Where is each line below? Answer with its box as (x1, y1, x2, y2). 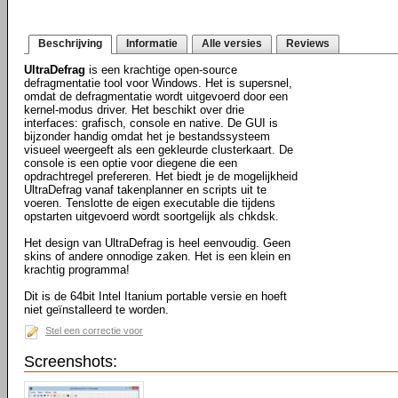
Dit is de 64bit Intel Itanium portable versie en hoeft (24, 290, 287, 303)
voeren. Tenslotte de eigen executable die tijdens (24, 196, 275, 210)
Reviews (286, 37, 330, 50)
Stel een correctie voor (45, 325, 143, 336)
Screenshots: (24, 353, 117, 370)
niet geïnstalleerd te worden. (24, 303, 169, 316)
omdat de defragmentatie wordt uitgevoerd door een (24, 90, 288, 103)
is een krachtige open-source (85, 63, 237, 76)
